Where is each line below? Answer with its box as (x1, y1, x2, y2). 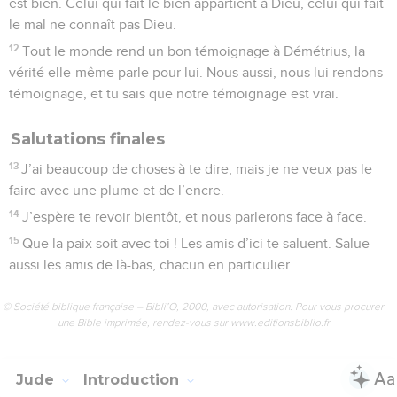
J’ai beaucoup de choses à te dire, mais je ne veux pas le (21, 161, 373, 176)
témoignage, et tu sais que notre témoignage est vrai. (9, 86, 339, 101)
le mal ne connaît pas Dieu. (9, 17, 176, 32)
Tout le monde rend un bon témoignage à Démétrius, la (22, 43, 366, 58)
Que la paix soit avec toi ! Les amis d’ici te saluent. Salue (22, 236, 370, 251)
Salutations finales (11, 128, 165, 149)
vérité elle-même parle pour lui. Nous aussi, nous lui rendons (9, 65, 383, 80)
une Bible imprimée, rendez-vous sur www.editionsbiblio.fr (57, 315, 330, 329)
